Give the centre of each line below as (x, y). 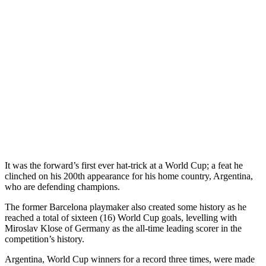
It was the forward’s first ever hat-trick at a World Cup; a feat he (124, 165)
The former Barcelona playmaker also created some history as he (126, 207)
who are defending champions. (62, 186)
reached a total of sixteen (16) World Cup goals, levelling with (121, 217)
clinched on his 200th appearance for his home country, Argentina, (129, 176)
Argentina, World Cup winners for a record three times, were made (130, 259)
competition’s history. (45, 239)
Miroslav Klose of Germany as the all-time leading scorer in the (123, 228)
